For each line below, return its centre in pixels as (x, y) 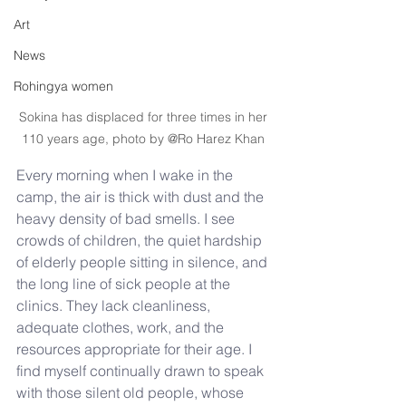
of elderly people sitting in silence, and (144, 261)
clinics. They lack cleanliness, (115, 305)
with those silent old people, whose (132, 392)
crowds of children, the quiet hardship (141, 240)
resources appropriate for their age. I (136, 348)
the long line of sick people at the (125, 283)
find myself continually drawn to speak (142, 370)
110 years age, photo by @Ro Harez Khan (145, 138)
